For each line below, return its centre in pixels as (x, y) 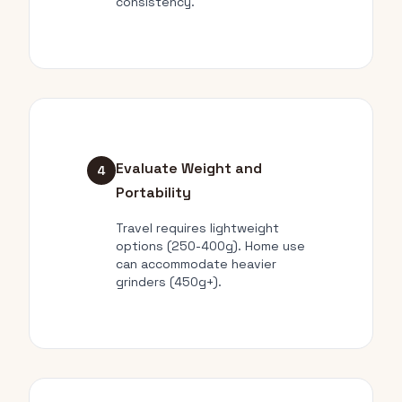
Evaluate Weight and (189, 168)
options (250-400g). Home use (210, 246)
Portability (153, 192)
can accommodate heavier (196, 264)
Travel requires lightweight (197, 228)
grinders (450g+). (169, 282)
